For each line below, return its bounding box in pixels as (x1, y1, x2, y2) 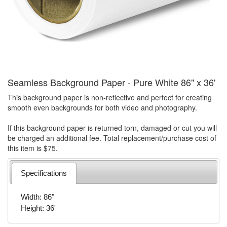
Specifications (20, 168, 67, 177)
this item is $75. (8, 143, 58, 153)
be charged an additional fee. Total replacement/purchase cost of (8, 133, 216, 143)
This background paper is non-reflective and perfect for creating (8, 92, 212, 102)
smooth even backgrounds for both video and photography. (8, 102, 197, 112)
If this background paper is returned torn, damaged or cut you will (8, 123, 217, 133)
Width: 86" (20, 192, 54, 201)
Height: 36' (20, 203, 56, 212)
